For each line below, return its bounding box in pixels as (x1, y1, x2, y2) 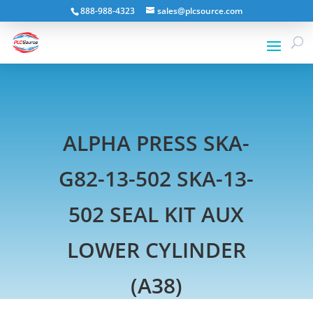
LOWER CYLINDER (66, 235, 246, 264)
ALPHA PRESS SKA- (63, 128, 250, 157)
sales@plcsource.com (156, 5, 242, 17)
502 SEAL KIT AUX (68, 199, 245, 228)
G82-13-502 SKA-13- (59, 163, 254, 193)
